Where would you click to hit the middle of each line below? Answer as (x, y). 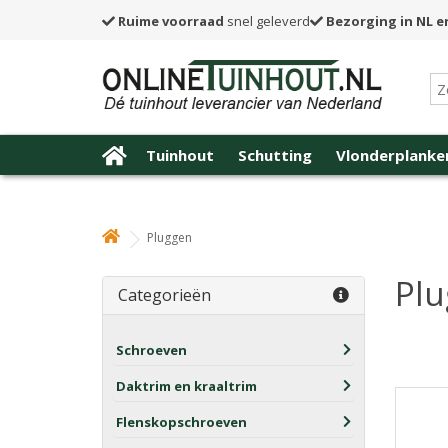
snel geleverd (267, 20)
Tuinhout (180, 155)
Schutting (275, 155)
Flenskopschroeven (181, 422)
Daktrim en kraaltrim (186, 386)
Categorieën (164, 295)
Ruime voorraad (171, 20)
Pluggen (169, 237)
